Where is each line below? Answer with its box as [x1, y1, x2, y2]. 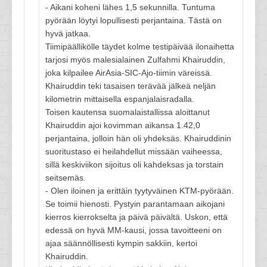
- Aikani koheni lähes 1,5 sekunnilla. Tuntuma [45, 2, 215, 12]
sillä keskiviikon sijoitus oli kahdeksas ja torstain [45, 160, 223, 169]
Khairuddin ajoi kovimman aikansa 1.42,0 [45, 120, 200, 130]
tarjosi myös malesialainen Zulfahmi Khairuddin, [45, 55, 225, 64]
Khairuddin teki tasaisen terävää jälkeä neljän [45, 81, 216, 91]
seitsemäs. [45, 173, 86, 182]
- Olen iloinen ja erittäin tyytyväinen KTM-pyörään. [45, 186, 234, 195]
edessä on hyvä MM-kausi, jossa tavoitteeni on [45, 225, 222, 235]
